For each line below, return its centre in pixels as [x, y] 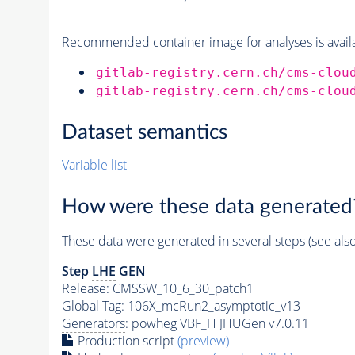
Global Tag [91, 305]
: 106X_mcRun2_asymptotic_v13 [210, 305]
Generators [93, 323]
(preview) [203, 340]
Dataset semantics [144, 133]
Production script [126, 340]
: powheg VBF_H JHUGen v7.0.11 [217, 323]
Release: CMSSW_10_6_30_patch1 [157, 288]
